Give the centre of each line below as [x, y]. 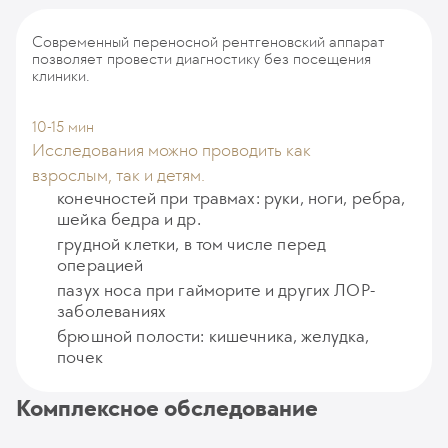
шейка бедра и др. [129, 219]
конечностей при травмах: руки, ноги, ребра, [231, 198]
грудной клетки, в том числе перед [192, 244]
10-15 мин [63, 126]
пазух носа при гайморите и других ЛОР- [216, 290]
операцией [100, 265]
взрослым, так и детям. [118, 175]
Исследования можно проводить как [171, 150]
